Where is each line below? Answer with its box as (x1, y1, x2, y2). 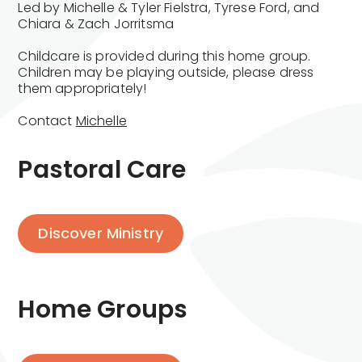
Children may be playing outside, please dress (18, 62, 314, 82)
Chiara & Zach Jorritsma (18, 14, 175, 33)
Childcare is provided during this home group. (18, 46, 311, 65)
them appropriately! (18, 78, 147, 98)
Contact (18, 111, 76, 130)
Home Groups (18, 292, 188, 326)
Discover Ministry (38, 222, 164, 243)
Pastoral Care (18, 152, 187, 187)
